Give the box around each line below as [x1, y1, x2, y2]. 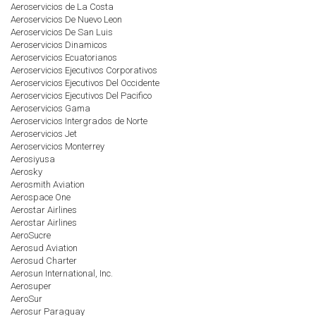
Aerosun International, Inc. [11, 268, 113, 279]
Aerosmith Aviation [11, 179, 85, 190]
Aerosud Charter [11, 255, 77, 266]
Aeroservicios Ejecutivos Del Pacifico [11, 90, 152, 101]
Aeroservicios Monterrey [11, 141, 104, 152]
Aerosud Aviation [11, 243, 78, 253]
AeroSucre [11, 230, 51, 241]
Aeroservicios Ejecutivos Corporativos [11, 65, 157, 75]
